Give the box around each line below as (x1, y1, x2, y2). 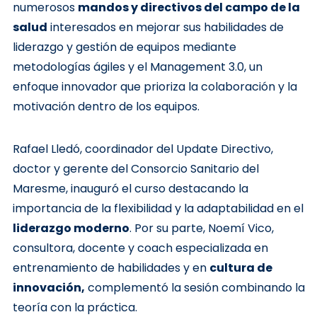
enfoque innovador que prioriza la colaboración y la (12, 79, 297, 96)
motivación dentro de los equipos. (12, 98, 200, 115)
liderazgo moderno (12, 220, 129, 237)
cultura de (209, 260, 272, 277)
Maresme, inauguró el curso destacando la (12, 180, 248, 197)
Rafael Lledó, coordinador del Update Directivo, (12, 141, 273, 158)
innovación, (12, 279, 85, 296)
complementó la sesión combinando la (87, 279, 305, 296)
